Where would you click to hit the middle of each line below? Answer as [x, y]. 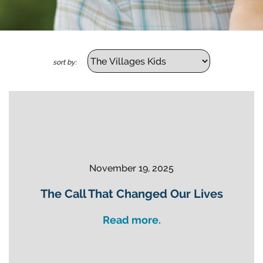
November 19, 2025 [131, 168]
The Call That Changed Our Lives [131, 193]
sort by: [65, 62]
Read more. [131, 220]
